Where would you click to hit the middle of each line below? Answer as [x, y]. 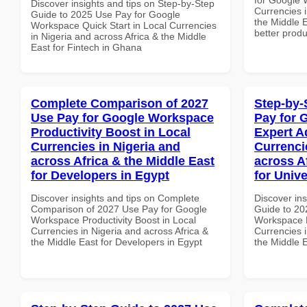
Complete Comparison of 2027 [120, 103]
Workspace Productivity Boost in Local [113, 220]
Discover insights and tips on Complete [115, 198]
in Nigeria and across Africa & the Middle [119, 36]
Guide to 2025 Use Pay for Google [106, 14]
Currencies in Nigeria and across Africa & [120, 231]
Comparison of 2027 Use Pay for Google [119, 209]
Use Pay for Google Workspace [122, 118]
